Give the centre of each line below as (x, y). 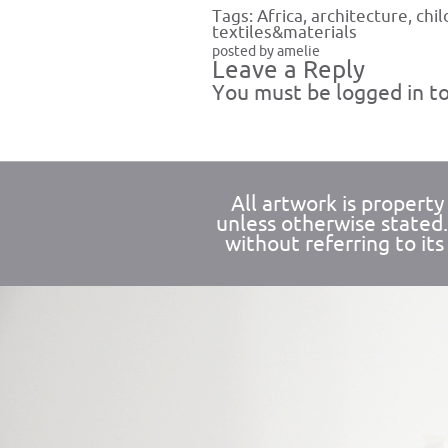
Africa (280, 16)
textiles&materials (284, 32)
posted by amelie (266, 51)
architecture (359, 16)
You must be (274, 93)
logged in (380, 93)
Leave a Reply (288, 70)
